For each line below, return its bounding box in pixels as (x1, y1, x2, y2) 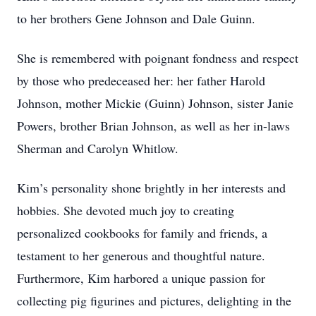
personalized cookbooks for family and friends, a (17, 224, 267, 241)
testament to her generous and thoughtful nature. (17, 247, 265, 264)
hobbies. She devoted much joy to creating (17, 202, 234, 219)
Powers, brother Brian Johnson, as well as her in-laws (17, 117, 290, 134)
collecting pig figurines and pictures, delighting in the (17, 292, 291, 309)
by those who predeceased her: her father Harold (17, 72, 265, 89)
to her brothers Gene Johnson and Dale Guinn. (17, 10, 255, 27)
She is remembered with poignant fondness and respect (17, 49, 298, 66)
